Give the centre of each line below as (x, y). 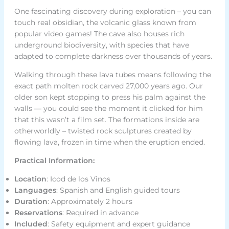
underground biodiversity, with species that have (101, 45)
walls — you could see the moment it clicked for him (108, 109)
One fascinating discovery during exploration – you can (112, 12)
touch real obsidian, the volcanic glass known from (105, 23)
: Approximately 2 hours (90, 202)
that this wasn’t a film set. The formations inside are (107, 120)
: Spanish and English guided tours (118, 190)
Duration (31, 202)
